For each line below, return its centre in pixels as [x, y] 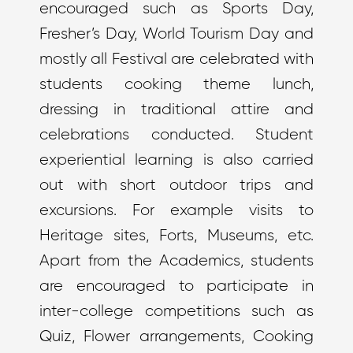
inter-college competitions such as [176, 312]
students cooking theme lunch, [176, 85]
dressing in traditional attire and [176, 110]
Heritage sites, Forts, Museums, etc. [176, 236]
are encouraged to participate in [176, 286]
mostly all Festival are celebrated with [176, 59]
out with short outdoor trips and [176, 186]
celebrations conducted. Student [176, 135]
